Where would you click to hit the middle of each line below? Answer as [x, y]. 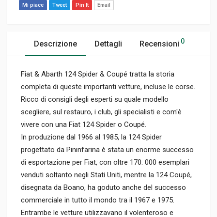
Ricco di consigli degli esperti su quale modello [95, 100]
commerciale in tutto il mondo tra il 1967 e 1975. [98, 200]
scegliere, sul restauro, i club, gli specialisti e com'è [101, 112]
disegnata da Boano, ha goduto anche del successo [103, 188]
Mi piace [33, 5]
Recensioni [159, 44]
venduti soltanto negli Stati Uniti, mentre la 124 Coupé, [106, 175]
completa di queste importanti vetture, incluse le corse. [108, 87]
